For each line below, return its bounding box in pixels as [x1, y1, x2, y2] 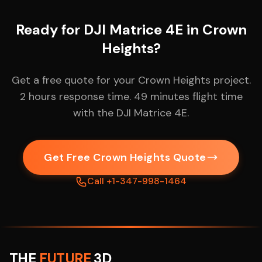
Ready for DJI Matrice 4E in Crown [15, 20, 247, 39]
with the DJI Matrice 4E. [73, 106, 189, 120]
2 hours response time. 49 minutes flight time [19, 89, 243, 104]
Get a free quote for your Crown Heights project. [11, 73, 251, 87]
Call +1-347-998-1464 [87, 175, 187, 187]
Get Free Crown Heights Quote [44, 150, 206, 164]
